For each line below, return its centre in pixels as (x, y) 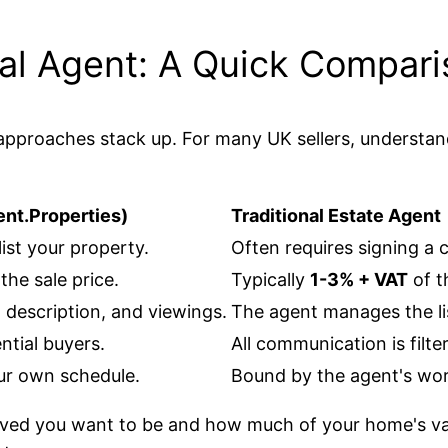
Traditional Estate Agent (336, 216)
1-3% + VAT (359, 280)
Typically (270, 280)
